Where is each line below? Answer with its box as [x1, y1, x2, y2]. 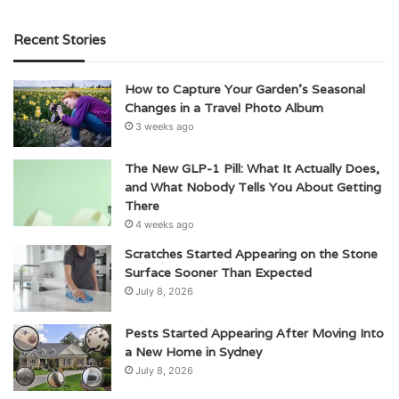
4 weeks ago [135, 218, 194, 232]
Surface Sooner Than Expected [125, 265, 312, 281]
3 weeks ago [135, 120, 194, 134]
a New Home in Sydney [125, 344, 262, 361]
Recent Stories [13, 31, 106, 49]
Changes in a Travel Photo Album [125, 100, 323, 117]
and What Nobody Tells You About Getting [125, 179, 381, 196]
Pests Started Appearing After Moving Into [125, 325, 384, 342]
